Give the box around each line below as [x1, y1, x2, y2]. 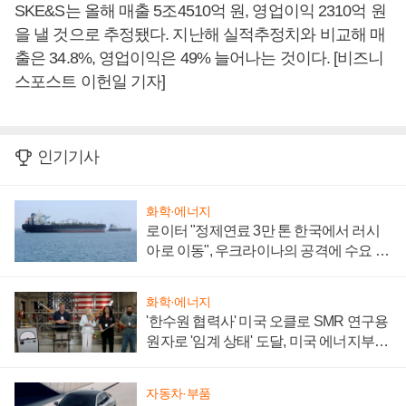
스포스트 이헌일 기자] [14, 72, 166, 91]
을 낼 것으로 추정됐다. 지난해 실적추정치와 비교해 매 [14, 25, 385, 43]
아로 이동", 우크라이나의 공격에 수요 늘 [146, 242, 389, 258]
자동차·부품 [146, 386, 211, 401]
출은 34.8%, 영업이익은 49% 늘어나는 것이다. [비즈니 [14, 49, 384, 67]
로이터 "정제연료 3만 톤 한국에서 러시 [146, 222, 380, 238]
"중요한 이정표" [146, 353, 242, 370]
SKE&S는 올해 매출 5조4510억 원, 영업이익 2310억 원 [14, 2, 386, 20]
